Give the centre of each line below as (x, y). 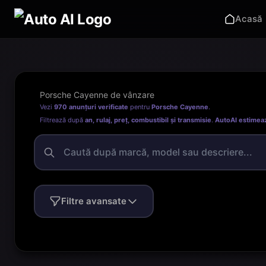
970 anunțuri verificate (91, 107)
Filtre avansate (94, 201)
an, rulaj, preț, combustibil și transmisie (148, 120)
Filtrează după (62, 120)
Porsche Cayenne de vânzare (97, 95)
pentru (140, 107)
